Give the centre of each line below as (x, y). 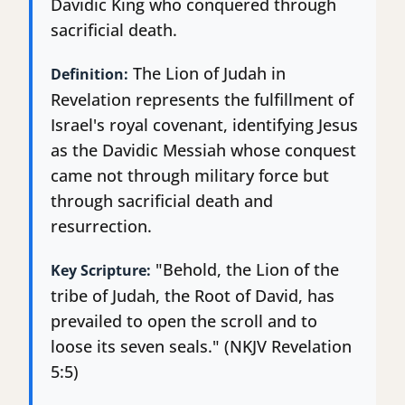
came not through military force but (190, 176)
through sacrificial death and (162, 201)
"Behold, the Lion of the (245, 270)
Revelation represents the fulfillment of (202, 100)
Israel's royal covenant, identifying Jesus (204, 125)
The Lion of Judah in (207, 74)
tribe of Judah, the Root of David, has (193, 296)
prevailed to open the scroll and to (184, 321)
